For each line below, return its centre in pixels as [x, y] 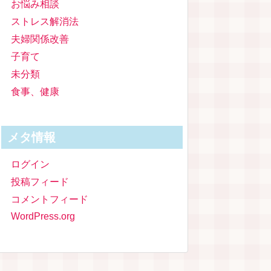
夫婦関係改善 [40, 39]
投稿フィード [40, 182]
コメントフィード [50, 199]
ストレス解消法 [45, 21]
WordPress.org [43, 216]
